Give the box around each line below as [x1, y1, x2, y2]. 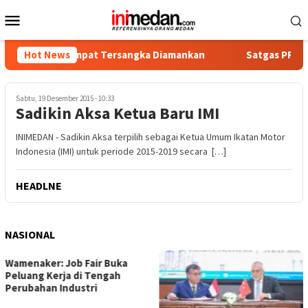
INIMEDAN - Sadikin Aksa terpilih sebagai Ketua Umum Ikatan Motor [16, 131, 285, 143]
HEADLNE [16, 179, 62, 192]
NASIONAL [5, 228, 55, 241]
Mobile [22, 25, 76, 50]
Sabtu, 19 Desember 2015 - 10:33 [16, 93, 114, 103]
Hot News [24, 48, 70, 61]
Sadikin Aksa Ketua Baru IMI [16, 102, 219, 124]
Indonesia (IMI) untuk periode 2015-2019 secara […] [16, 145, 226, 157]
